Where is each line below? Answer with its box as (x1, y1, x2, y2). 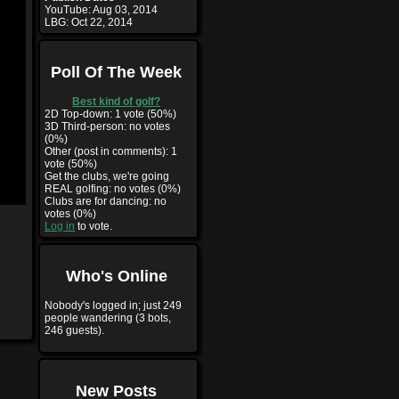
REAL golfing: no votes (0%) (45, 182, 181, 195)
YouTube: (45, 3, 93, 16)
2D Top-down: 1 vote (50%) (45, 107, 176, 120)
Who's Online (65, 266, 167, 285)
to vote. (75, 219, 112, 232)
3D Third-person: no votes (45, 119, 170, 133)
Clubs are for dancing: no (45, 194, 167, 208)
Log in (45, 219, 75, 232)
